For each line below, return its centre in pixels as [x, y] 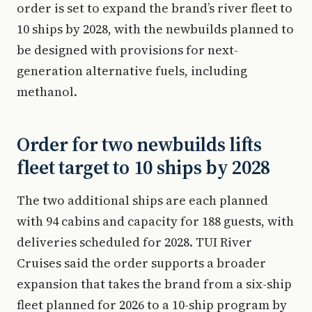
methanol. [47, 92]
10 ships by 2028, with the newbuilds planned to [155, 29]
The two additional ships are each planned [142, 200]
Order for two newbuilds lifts [139, 144]
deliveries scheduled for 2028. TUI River [134, 242]
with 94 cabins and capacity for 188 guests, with [155, 221]
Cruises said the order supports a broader [141, 263]
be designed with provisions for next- [127, 50]
